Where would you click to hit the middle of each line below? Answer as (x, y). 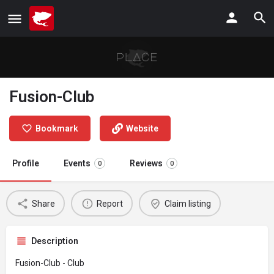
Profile (26, 164)
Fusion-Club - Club (50, 263)
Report (109, 203)
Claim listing (187, 203)
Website (142, 129)
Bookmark (57, 129)
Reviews (146, 164)
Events (77, 164)
